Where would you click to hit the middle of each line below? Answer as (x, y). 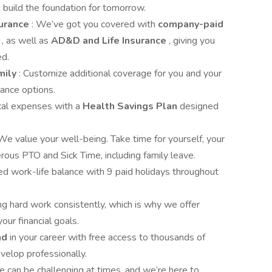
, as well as (26, 41)
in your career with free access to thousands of (107, 237)
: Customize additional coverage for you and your (120, 73)
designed (199, 106)
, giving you (192, 41)
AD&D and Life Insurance (110, 41)
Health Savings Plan (131, 106)
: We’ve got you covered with (95, 24)
